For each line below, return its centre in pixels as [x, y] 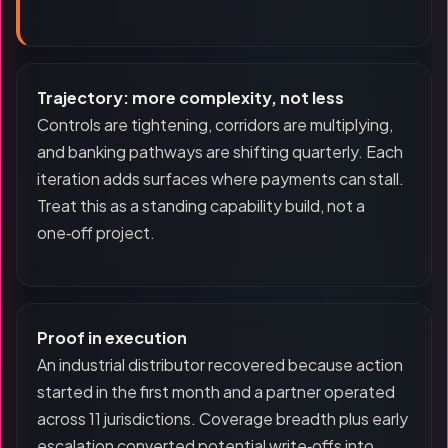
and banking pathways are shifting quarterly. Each [220, 151]
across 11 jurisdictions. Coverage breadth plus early [222, 418]
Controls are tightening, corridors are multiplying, [215, 124]
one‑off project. [96, 232]
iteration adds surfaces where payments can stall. [220, 178]
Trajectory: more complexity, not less [190, 97]
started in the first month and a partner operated [216, 391]
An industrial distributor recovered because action [220, 364]
